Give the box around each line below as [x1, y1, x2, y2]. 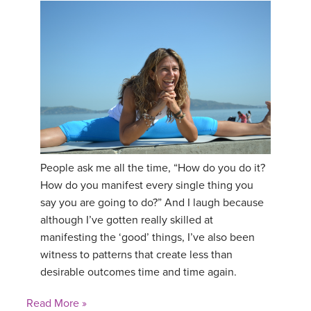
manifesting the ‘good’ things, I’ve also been [40, 230, 255, 244]
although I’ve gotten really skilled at [40, 212, 213, 227]
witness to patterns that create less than [40, 247, 233, 262]
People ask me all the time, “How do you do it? [40, 160, 265, 175]
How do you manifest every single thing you [40, 178, 253, 192]
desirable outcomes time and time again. [40, 264, 237, 279]
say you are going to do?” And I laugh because [40, 195, 264, 210]
